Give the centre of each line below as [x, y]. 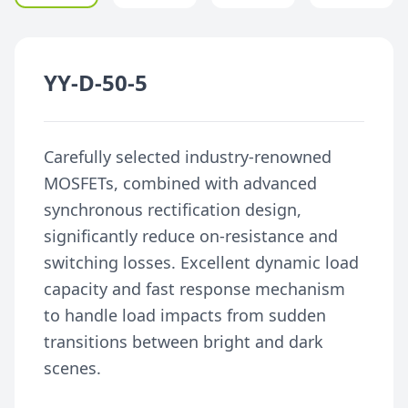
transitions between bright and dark [184, 342]
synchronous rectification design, [173, 209]
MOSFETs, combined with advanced [180, 183]
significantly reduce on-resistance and [191, 236]
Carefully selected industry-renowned [188, 157]
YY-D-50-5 [96, 82]
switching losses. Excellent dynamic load [201, 262]
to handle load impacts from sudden [185, 315]
